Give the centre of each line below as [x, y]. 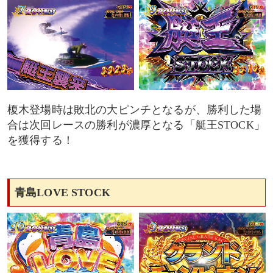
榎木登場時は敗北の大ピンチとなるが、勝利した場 [135, 110]
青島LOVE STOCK [62, 193]
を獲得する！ [41, 140]
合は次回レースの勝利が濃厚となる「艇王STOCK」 [136, 125]
